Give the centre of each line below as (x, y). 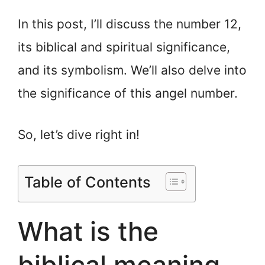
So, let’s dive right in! (79, 135)
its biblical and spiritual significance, (124, 47)
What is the (88, 231)
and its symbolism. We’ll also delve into (132, 70)
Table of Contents (88, 182)
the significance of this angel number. (128, 93)
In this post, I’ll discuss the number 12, (130, 24)
